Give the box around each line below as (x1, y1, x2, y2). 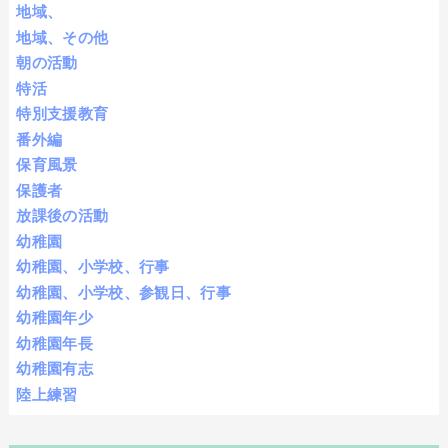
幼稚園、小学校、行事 (16, 258, 170, 276)
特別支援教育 (16, 105, 109, 123)
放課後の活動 (16, 207, 109, 225)
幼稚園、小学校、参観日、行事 (16, 283, 231, 301)
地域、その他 (16, 28, 109, 46)
